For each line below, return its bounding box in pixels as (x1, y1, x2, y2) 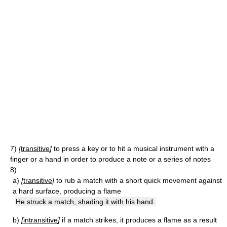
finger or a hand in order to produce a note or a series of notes (10, 155, 211, 163)
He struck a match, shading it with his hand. (16, 198, 155, 206)
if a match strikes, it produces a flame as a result (62, 216, 217, 224)
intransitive (23, 216, 58, 224)
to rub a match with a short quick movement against (56, 176, 222, 184)
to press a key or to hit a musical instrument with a (54, 144, 214, 153)
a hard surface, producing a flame (13, 187, 121, 195)
